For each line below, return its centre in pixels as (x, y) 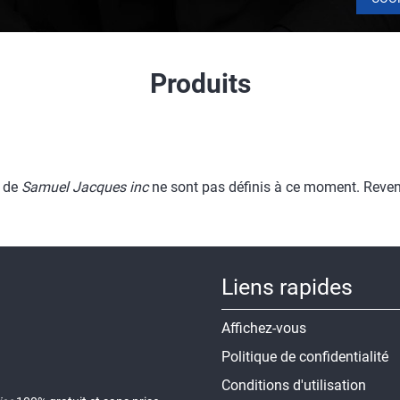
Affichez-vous (264, 328)
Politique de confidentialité (305, 357)
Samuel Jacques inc (85, 187)
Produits (200, 83)
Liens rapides (287, 287)
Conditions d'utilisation (294, 385)
